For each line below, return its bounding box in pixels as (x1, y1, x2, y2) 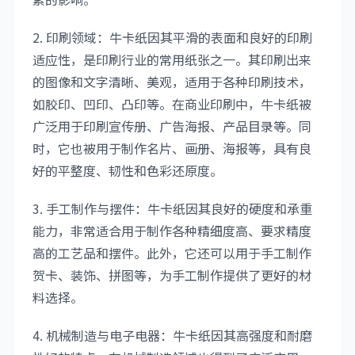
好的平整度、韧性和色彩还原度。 (32, 161, 223, 180)
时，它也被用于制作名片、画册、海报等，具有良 (32, 139, 311, 158)
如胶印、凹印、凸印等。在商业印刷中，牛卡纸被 (32, 94, 311, 113)
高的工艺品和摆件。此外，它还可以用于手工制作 (32, 243, 311, 262)
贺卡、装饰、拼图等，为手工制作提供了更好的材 (32, 265, 311, 284)
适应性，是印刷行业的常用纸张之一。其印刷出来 (32, 50, 311, 69)
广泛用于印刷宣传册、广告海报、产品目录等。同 (32, 116, 311, 136)
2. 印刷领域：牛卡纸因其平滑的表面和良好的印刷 (32, 28, 312, 47)
